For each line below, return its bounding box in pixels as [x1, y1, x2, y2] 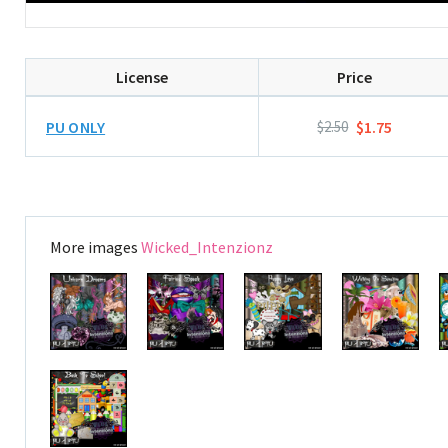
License [115, 67, 168, 87]
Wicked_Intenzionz [141, 237, 273, 257]
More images [50, 237, 141, 257]
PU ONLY [46, 116, 106, 137]
